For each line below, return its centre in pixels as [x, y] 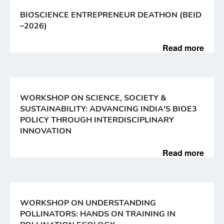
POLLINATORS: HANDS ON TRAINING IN [98, 214]
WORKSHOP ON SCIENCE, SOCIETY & [93, 98]
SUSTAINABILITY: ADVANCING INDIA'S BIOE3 [108, 109]
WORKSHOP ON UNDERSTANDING [88, 203]
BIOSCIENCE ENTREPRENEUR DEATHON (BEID [111, 15]
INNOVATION [46, 131]
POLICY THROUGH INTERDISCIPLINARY [97, 120]
